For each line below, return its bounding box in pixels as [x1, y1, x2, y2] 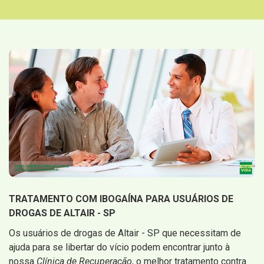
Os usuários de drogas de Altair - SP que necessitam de [9, 227, 241, 239]
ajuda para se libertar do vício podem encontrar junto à [9, 242, 230, 253]
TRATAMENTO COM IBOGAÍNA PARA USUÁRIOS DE [9, 193, 233, 205]
